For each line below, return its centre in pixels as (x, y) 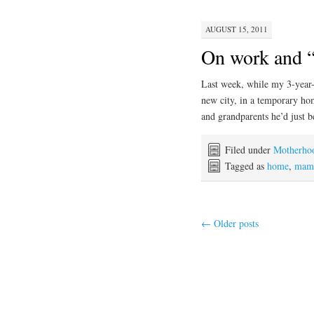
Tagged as (246, 166)
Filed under (249, 150)
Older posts (235, 223)
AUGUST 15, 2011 (237, 29)
